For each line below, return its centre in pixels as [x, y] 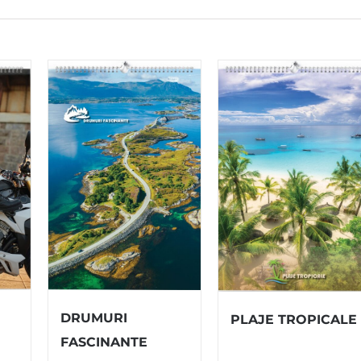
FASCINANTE [104, 342]
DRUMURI [94, 318]
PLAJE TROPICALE [293, 319]
